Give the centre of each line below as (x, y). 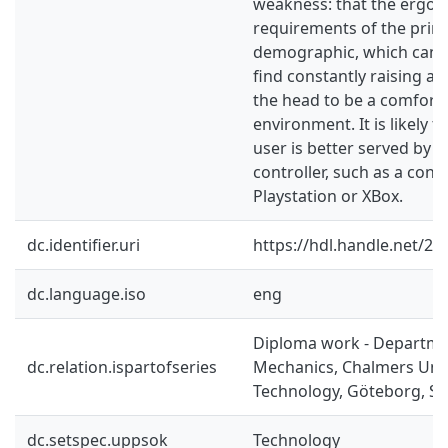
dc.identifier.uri (83, 244)
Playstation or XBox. (328, 195)
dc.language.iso (86, 293)
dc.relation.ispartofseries (122, 366)
